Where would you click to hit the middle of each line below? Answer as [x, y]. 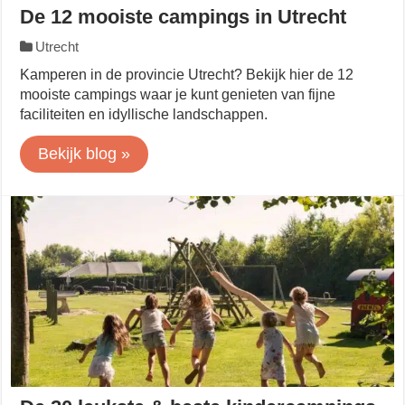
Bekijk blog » [85, 153]
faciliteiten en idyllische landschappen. [144, 114]
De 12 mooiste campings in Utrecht [184, 16]
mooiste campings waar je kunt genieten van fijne [178, 94]
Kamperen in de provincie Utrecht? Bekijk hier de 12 [187, 74]
